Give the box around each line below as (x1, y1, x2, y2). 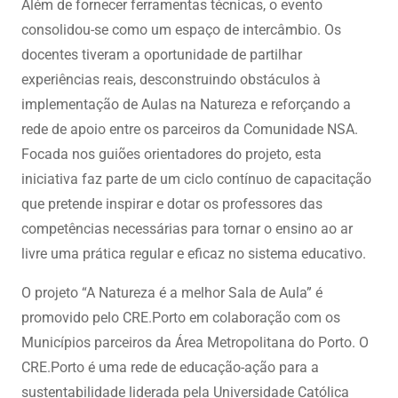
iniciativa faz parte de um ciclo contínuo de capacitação (20, 171, 371, 187)
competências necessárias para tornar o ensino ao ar (20, 220, 353, 237)
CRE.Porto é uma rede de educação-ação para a (20, 359, 319, 376)
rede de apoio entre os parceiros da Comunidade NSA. (20, 121, 358, 138)
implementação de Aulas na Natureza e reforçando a (20, 96, 351, 113)
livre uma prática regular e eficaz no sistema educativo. (20, 245, 366, 262)
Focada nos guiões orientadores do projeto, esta (20, 146, 322, 163)
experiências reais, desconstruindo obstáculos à (20, 71, 321, 88)
